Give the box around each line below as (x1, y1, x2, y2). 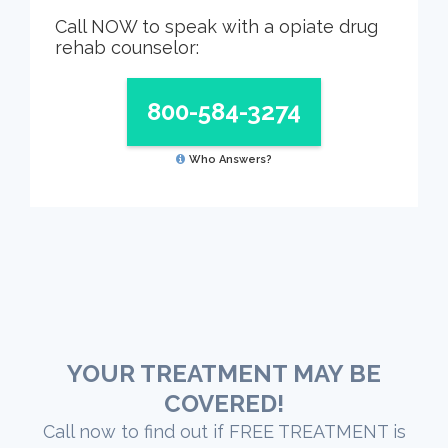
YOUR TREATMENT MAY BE (67, 359, 381, 389)
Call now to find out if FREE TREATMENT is (42, 421, 406, 443)
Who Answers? (189, 152, 272, 166)
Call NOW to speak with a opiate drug (55, 15, 378, 37)
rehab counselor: (55, 36, 199, 58)
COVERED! (164, 389, 284, 419)
